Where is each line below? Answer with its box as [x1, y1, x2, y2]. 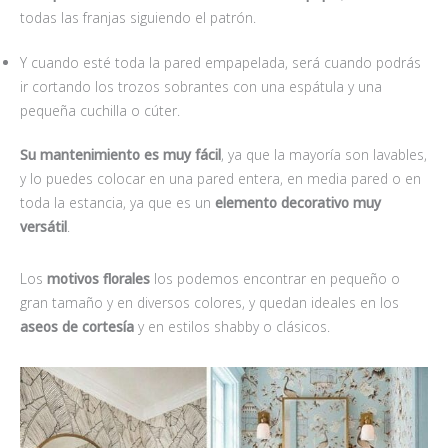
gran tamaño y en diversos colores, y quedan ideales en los [20, 293, 399, 313]
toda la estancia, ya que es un [20, 193, 215, 213]
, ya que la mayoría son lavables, [221, 145, 427, 165]
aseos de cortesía [20, 317, 134, 337]
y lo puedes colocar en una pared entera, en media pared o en [20, 169, 421, 189]
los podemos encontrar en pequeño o [150, 269, 400, 289]
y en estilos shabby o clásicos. [134, 317, 334, 337]
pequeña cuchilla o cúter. [20, 100, 184, 120]
